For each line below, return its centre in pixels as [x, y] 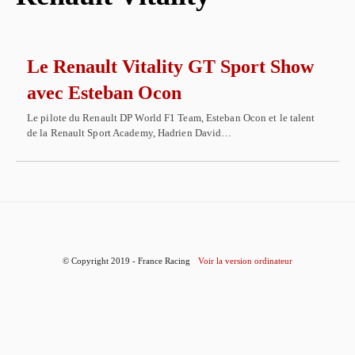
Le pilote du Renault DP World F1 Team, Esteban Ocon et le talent [171, 118]
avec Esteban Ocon [104, 93]
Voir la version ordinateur [245, 261]
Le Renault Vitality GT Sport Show [170, 67]
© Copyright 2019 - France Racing [126, 261]
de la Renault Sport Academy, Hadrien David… [130, 133]
